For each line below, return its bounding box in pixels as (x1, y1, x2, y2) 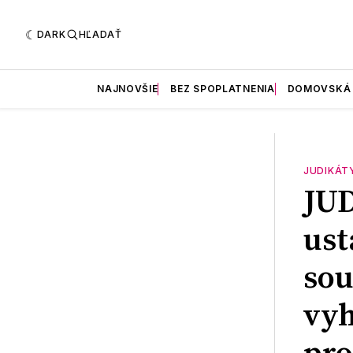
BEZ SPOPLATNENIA (170, 82, 275, 95)
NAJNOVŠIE (97, 82, 158, 95)
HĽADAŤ (78, 28, 122, 40)
